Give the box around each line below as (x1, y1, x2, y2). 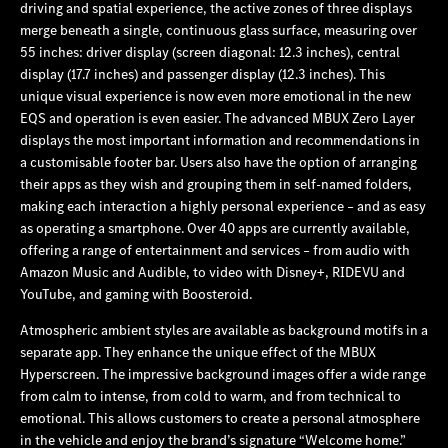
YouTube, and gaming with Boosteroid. (20, 284, 252, 303)
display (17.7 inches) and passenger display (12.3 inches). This (20, 64, 385, 83)
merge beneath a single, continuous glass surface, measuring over (20, 20, 417, 39)
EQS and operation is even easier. (20, 108, 221, 127)
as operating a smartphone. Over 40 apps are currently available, (20, 218, 410, 237)
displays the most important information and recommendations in (20, 130, 420, 149)
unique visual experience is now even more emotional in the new (20, 86, 411, 105)
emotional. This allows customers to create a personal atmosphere (20, 408, 420, 427)
